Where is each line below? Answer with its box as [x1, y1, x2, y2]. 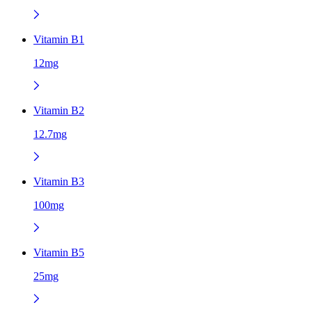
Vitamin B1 [33, 33, 84, 45]
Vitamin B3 [33, 175, 84, 187]
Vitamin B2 [33, 104, 84, 116]
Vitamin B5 [33, 246, 84, 258]
